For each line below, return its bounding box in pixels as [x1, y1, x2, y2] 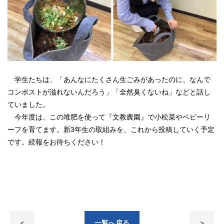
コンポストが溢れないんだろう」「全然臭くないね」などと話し [7, 87, 210, 96]
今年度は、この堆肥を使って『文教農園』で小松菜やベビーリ [7, 112, 210, 121]
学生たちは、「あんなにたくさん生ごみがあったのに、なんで [14, 75, 210, 83]
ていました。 [7, 100, 49, 108]
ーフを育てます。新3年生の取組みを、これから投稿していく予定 [7, 125, 214, 133]
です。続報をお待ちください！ [7, 137, 105, 146]
